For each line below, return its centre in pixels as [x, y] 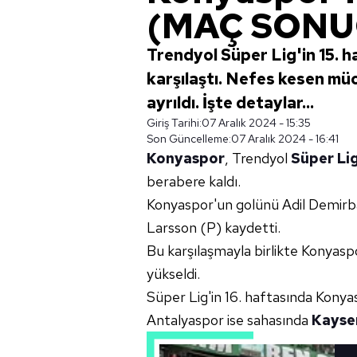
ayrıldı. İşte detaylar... [230, 103]
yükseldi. [173, 274]
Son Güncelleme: [189, 139]
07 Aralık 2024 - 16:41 [285, 139]
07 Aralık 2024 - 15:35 [256, 123]
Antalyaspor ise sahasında [229, 320]
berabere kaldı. [194, 181]
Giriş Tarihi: [174, 123]
